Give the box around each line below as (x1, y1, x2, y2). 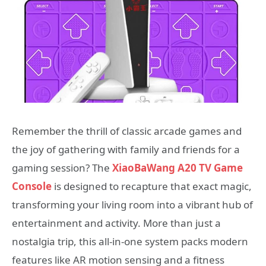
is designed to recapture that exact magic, (52, 179, 252, 193)
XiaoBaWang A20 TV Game (112, 161, 243, 175)
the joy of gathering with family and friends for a (12, 142, 240, 156)
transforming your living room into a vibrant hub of (12, 198, 253, 211)
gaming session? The (12, 161, 112, 175)
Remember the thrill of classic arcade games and (12, 124, 242, 138)
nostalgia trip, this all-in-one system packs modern (12, 235, 248, 248)
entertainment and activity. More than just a (12, 216, 221, 230)
